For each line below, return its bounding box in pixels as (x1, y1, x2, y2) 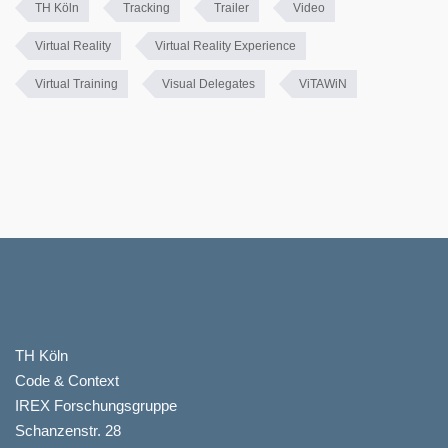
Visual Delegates (162, 77, 255, 91)
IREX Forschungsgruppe (15, 397, 177, 414)
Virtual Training (35, 77, 118, 91)
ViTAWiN (299, 77, 347, 91)
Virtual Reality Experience (155, 39, 296, 53)
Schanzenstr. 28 (15, 422, 121, 439)
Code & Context (15, 372, 119, 389)
